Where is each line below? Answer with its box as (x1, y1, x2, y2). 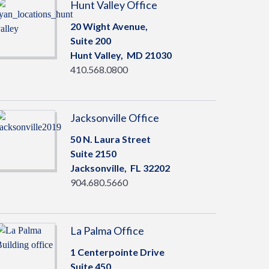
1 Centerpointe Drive (70, 246, 165, 258)
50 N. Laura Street (70, 133, 151, 145)
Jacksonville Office (70, 111, 159, 124)
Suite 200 (70, 35, 111, 46)
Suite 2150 (70, 148, 116, 159)
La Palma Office (70, 224, 144, 237)
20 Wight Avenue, (70, 20, 148, 32)
